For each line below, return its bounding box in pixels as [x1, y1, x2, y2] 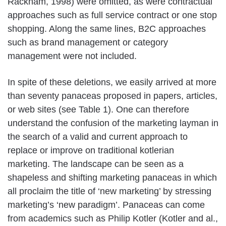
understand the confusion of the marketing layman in [8, 118, 218, 128]
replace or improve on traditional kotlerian [8, 145, 174, 155]
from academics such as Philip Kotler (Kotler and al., [8, 213, 218, 223]
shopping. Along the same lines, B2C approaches [8, 23, 206, 34]
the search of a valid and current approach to [8, 131, 188, 142]
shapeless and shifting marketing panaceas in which [8, 172, 217, 183]
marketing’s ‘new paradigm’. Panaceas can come [8, 199, 205, 210]
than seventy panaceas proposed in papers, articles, [8, 90, 217, 101]
